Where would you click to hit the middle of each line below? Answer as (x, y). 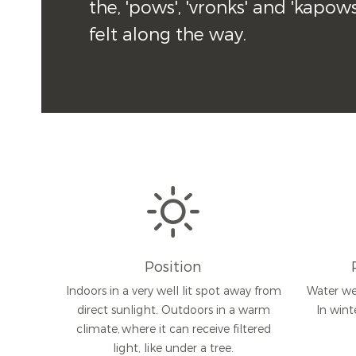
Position (174, 267)
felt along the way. (168, 35)
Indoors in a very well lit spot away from (173, 291)
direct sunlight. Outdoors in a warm (173, 310)
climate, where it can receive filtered (173, 329)
